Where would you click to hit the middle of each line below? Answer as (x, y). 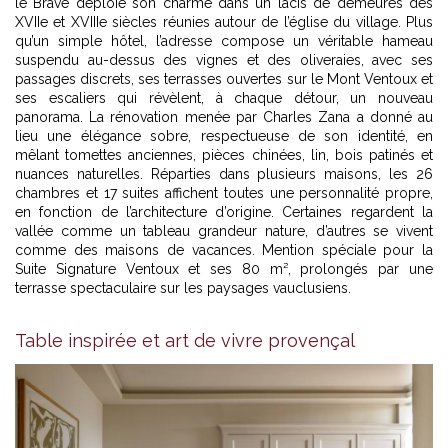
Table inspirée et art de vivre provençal (185, 340)
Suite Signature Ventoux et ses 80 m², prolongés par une (224, 268)
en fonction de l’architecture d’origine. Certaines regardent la (224, 211)
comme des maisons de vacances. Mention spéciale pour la (224, 249)
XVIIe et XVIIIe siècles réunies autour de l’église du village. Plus (224, 21)
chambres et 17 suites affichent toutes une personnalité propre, (224, 192)
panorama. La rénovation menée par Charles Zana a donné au (224, 116)
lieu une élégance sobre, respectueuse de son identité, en (224, 135)
